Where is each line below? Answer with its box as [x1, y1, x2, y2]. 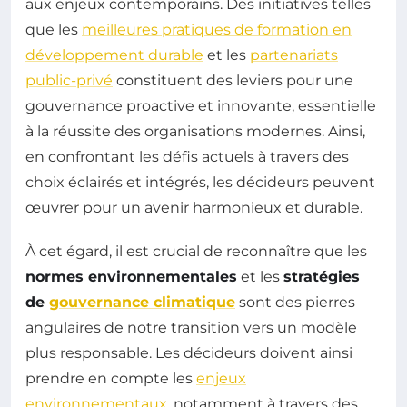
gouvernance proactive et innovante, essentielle [25, 97, 376, 115]
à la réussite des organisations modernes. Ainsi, [25, 123, 365, 141]
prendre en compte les [25, 370, 196, 388]
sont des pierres [235, 293, 355, 312]
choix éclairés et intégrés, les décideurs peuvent [25, 174, 375, 192]
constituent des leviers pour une [113, 72, 353, 90]
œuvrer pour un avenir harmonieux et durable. [25, 199, 362, 217]
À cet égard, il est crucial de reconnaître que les [25, 243, 367, 261]
